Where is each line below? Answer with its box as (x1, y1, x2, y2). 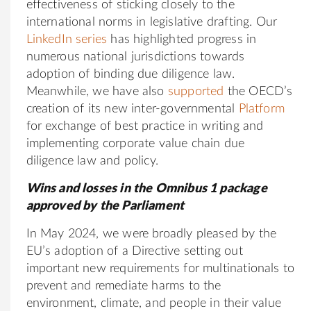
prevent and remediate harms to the (26, 279, 221, 292)
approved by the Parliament (26, 199, 185, 212)
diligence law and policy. (26, 154, 158, 167)
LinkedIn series (26, 33, 108, 46)
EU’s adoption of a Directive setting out (26, 244, 243, 258)
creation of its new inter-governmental (26, 102, 239, 115)
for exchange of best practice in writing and (26, 119, 264, 133)
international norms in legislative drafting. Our (26, 15, 278, 28)
